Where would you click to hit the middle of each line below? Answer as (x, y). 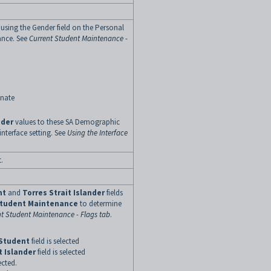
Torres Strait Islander (64, 193)
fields (115, 193)
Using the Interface (97, 133)
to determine (100, 204)
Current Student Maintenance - (78, 38)
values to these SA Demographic (67, 122)
